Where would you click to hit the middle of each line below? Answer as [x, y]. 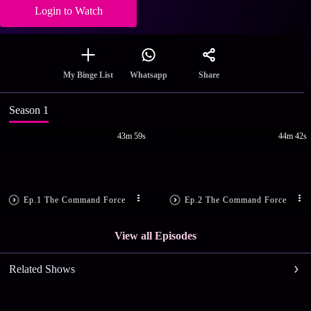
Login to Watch [68, 11]
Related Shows [42, 269]
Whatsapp [149, 75]
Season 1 [28, 110]
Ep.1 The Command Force [75, 200]
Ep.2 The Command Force [236, 200]
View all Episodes [155, 236]
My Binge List [88, 75]
